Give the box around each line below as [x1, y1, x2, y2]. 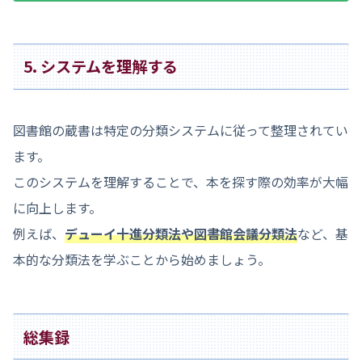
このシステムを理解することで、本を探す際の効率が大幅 [13, 172, 348, 192]
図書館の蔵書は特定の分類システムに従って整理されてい [13, 120, 348, 141]
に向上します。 [13, 198, 102, 218]
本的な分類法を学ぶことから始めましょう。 [13, 250, 271, 270]
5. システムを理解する [23, 55, 179, 78]
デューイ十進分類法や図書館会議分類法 [65, 224, 297, 244]
